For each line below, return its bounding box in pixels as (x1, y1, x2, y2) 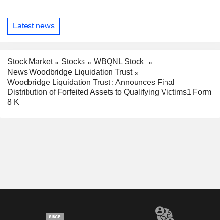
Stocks (61, 57, 85, 66)
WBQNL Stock (94, 57, 146, 66)
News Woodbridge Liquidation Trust (7, 67, 132, 76)
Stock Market (7, 57, 53, 66)
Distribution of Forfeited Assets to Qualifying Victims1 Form (7, 87, 211, 96)
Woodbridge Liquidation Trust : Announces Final (7, 78, 175, 86)
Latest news (13, 22, 55, 30)
